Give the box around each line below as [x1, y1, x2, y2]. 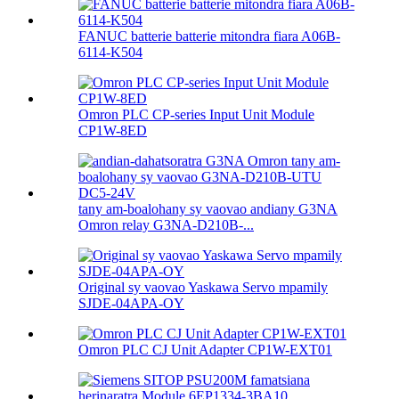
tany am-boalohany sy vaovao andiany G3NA [78, 201, 338, 217]
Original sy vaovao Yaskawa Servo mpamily [78, 280, 328, 296]
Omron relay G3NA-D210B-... [78, 217, 254, 233]
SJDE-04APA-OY [78, 296, 184, 312]
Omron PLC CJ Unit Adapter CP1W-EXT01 [78, 342, 332, 358]
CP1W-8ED [78, 123, 147, 139]
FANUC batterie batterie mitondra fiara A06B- [78, 28, 340, 45]
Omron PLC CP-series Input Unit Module [78, 107, 314, 123]
